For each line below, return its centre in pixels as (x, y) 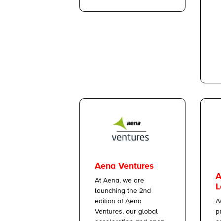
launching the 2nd (123, 191)
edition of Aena (118, 202)
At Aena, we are (119, 181)
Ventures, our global (126, 212)
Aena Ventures (124, 166)
